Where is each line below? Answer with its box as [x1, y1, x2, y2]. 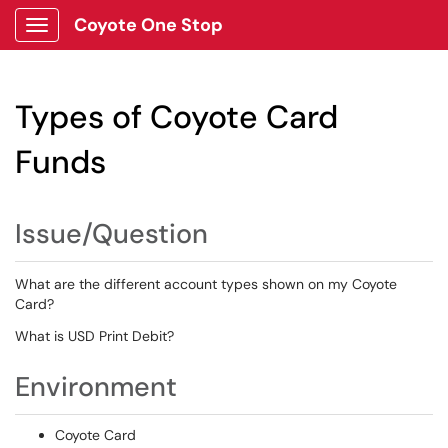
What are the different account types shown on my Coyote [15, 275, 397, 293]
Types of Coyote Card [15, 96, 338, 138]
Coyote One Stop [74, 13, 223, 37]
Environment [15, 369, 177, 404]
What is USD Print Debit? [15, 327, 178, 345]
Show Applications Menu [36, 32, 195, 50]
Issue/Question [15, 216, 208, 251]
